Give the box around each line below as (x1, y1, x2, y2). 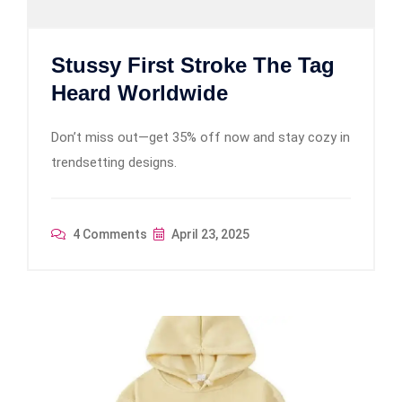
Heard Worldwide (51, 80, 228, 105)
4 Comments (70, 226, 147, 241)
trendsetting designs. (51, 153, 177, 170)
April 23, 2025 (169, 226, 249, 241)
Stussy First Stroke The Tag (51, 52, 335, 77)
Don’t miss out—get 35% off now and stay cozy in (51, 128, 350, 145)
